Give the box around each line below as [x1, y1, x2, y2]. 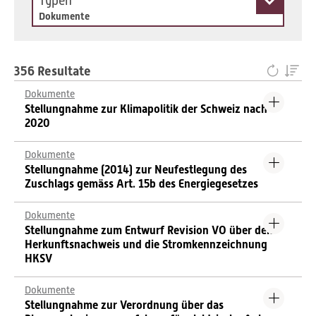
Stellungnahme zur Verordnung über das [25, 298, 224, 312]
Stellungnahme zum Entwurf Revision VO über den [25, 224, 273, 237]
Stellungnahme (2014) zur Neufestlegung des [25, 163, 247, 176]
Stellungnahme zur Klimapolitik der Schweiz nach [25, 102, 267, 116]
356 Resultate [14, 63, 91, 78]
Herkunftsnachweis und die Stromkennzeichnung [25, 238, 267, 251]
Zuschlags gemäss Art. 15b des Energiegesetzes [25, 177, 258, 190]
